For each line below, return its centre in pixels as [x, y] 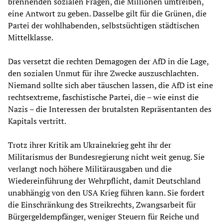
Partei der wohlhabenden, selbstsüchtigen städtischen [104, 26]
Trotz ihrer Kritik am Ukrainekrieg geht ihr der [90, 145]
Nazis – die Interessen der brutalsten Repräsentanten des [110, 109]
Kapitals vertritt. [37, 121]
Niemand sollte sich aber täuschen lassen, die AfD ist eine [111, 85]
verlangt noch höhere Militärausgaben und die [90, 169]
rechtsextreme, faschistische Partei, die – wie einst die [103, 97]
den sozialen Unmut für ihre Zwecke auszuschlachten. [103, 73]
